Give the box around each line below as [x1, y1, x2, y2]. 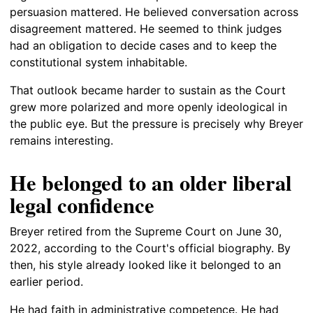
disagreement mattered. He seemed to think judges [10, 21, 282, 36]
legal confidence [10, 189, 154, 220]
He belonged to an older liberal [10, 166, 291, 198]
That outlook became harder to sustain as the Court [10, 82, 286, 97]
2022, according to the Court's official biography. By [10, 241, 291, 256]
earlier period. [10, 275, 83, 289]
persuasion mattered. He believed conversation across [10, 4, 298, 19]
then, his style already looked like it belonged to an [10, 258, 281, 272]
